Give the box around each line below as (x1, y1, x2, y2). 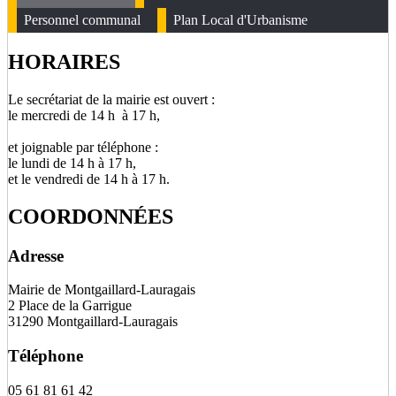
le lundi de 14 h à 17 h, (8, 155, 136, 171)
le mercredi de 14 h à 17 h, (8, 107, 160, 123)
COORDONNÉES (8, 204, 173, 228)
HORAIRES (8, 49, 120, 73)
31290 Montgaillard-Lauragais (8, 314, 178, 330)
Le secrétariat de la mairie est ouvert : (8, 91, 215, 107)
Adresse (8, 246, 64, 265)
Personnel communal (24, 12, 141, 27)
